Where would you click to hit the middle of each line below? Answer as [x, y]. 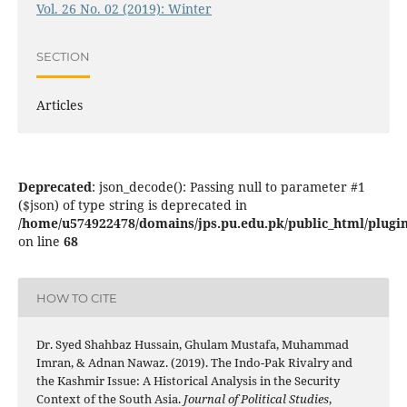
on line [40, 242]
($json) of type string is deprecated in [132, 205]
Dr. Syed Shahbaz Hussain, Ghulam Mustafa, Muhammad [192, 345]
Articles [59, 105]
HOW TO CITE [76, 298]
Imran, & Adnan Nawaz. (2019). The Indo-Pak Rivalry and [194, 363]
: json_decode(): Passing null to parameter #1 [228, 187]
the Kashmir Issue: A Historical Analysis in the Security [188, 381]
